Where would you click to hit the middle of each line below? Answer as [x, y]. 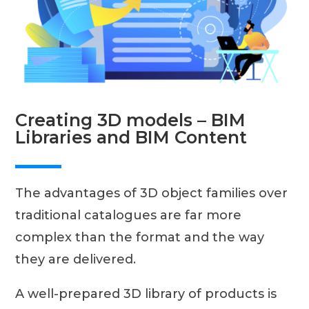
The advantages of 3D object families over [152, 193]
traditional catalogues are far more [129, 216]
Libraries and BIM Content [131, 138]
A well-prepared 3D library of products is [146, 294]
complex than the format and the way [140, 238]
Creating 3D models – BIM [131, 120]
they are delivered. [76, 260]
